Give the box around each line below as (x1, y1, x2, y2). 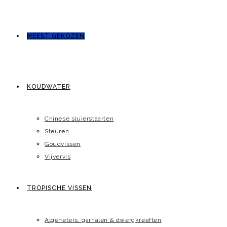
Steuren (45, 128, 69, 135)
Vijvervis (45, 153, 71, 160)
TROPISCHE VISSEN (27, 184, 92, 192)
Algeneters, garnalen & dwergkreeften (45, 216, 162, 223)
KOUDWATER (27, 83, 70, 90)
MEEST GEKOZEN (27, 32, 85, 40)
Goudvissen (45, 140, 81, 147)
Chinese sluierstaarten (45, 115, 114, 122)
